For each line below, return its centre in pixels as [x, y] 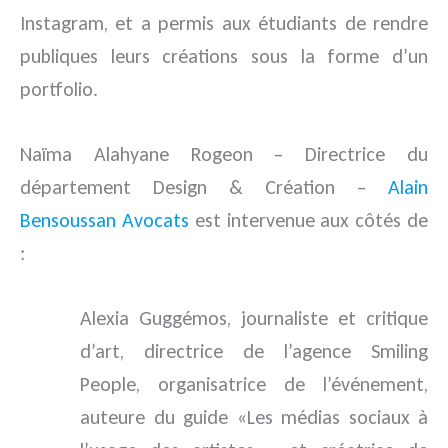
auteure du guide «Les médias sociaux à [254, 417]
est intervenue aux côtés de [308, 220]
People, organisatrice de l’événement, [254, 384]
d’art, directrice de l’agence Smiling [254, 351]
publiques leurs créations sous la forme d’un [224, 56]
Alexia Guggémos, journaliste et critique [254, 318]
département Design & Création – [204, 187]
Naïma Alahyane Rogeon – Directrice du [224, 154]
